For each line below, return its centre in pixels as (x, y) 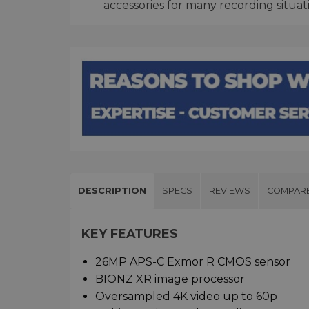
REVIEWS (229, 190)
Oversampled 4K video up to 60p (186, 296)
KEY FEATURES (130, 233)
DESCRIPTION (112, 190)
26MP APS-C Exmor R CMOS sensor (193, 261)
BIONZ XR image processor (170, 279)
